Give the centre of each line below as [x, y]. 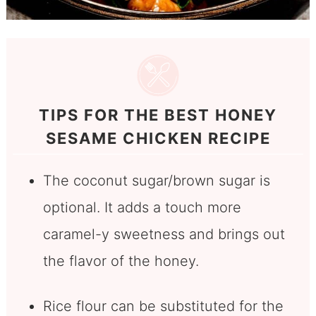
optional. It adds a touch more [142, 208]
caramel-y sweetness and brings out [164, 235]
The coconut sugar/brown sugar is [156, 181]
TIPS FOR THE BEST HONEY [158, 115]
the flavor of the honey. [121, 261]
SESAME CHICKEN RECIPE [158, 139]
